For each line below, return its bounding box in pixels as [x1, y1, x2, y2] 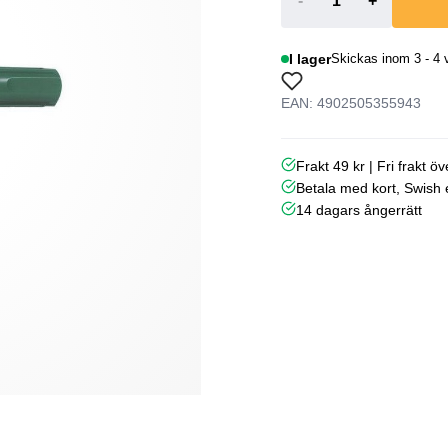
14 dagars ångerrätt [296, 201, 423, 218]
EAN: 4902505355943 [280, 94, 421, 111]
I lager [289, 50, 332, 67]
